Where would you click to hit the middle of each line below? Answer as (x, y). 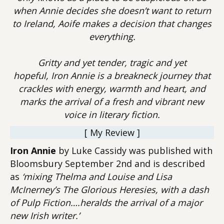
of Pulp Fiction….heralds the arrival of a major (106, 202)
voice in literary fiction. (112, 114)
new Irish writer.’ (45, 215)
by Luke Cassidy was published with (134, 150)
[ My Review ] (112, 132)
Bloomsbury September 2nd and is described (107, 163)
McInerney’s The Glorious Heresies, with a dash (109, 189)
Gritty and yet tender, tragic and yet (112, 62)
